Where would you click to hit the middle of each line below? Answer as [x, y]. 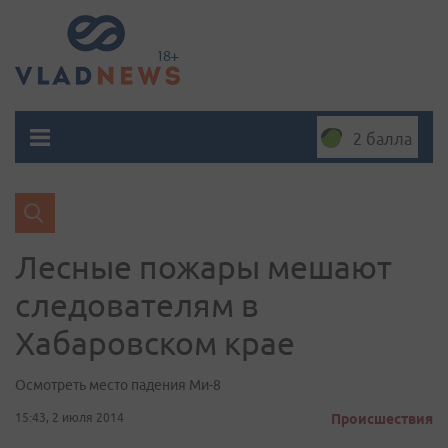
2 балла [382, 139]
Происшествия [382, 419]
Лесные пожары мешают [203, 267]
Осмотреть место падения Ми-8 [118, 385]
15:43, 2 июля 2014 [69, 417]
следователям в [137, 305]
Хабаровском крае [155, 343]
